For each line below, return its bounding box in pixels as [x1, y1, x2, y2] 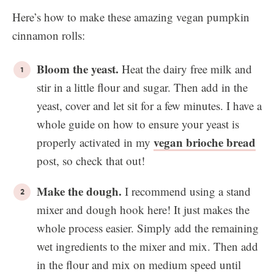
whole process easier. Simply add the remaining [37, 220, 259, 235]
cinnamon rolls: [12, 28, 85, 43]
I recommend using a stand [122, 183, 251, 199]
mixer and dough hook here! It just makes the [37, 202, 250, 217]
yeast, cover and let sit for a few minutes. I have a [37, 98, 262, 113]
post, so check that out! [37, 153, 145, 168]
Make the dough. [37, 183, 122, 199]
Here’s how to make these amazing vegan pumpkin [12, 9, 250, 24]
